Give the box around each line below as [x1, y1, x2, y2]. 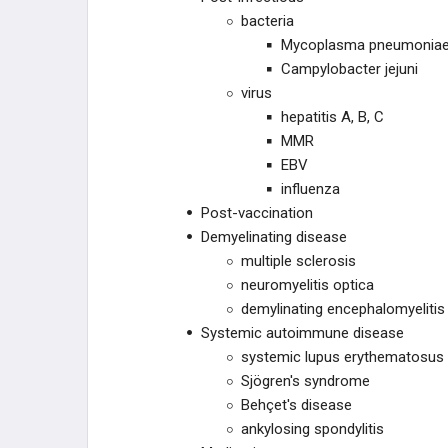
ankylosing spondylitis [241, 420, 384, 438]
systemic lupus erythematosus [241, 348, 444, 366]
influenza [281, 180, 340, 198]
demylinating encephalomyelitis [241, 300, 445, 318]
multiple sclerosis [241, 252, 356, 270]
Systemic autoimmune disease [201, 324, 404, 342]
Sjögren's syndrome [241, 372, 370, 390]
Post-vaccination [201, 204, 313, 222]
